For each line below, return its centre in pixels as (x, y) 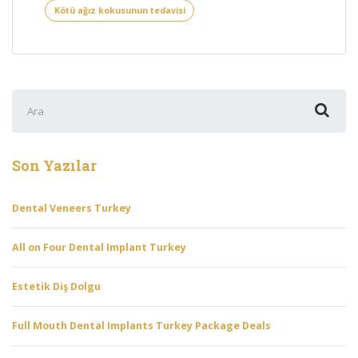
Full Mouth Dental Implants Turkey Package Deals (141, 326)
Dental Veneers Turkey (72, 208)
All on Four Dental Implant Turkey (99, 247)
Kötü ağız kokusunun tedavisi (119, 10)
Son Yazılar (54, 165)
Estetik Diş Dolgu (56, 287)
